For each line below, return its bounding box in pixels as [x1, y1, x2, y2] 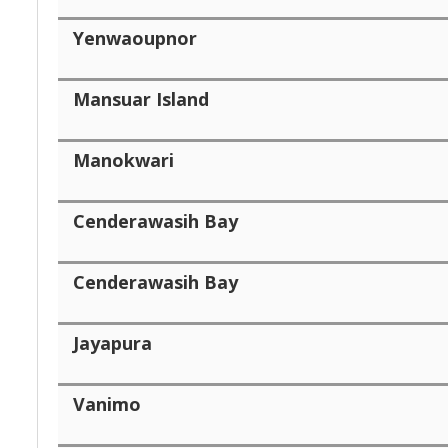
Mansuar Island [73, 86, 209, 111]
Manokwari [73, 147, 174, 172]
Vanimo [73, 391, 141, 416]
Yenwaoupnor [73, 25, 197, 50]
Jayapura [73, 330, 152, 355]
